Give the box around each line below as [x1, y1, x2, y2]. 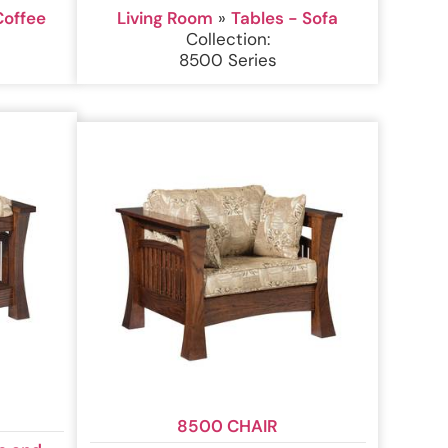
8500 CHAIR [177, 414, 279, 437]
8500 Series [178, 49, 277, 72]
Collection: [185, 28, 270, 51]
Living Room [117, 7, 214, 30]
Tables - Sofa [231, 7, 339, 30]
